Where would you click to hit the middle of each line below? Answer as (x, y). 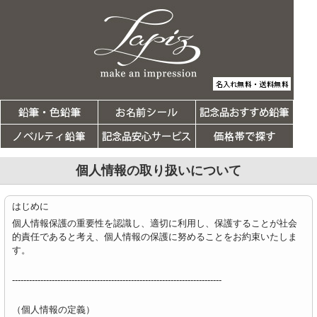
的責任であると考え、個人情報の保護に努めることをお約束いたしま (154, 237)
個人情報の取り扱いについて (158, 171)
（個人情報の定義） (53, 310)
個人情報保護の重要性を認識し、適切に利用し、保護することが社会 (154, 223)
